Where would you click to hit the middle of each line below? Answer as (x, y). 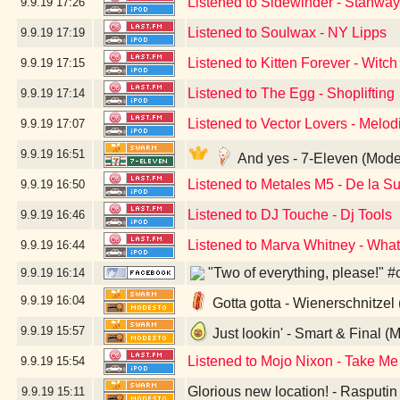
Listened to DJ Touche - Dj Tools (290, 215)
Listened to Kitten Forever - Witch (292, 63)
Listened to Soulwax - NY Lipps (287, 33)
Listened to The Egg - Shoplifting (291, 93)
